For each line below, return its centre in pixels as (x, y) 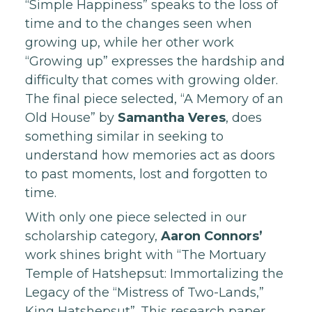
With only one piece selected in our (136, 217)
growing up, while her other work (130, 42)
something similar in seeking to (124, 136)
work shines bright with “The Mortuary (146, 255)
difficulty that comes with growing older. (151, 80)
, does (244, 118)
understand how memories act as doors (150, 155)
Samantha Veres (172, 118)
